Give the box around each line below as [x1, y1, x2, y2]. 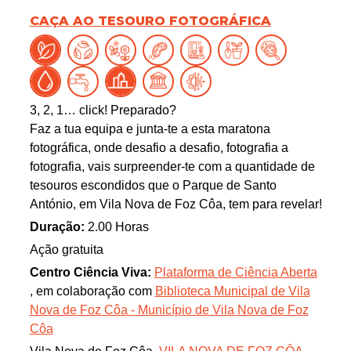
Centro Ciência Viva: [29, 266, 151, 280]
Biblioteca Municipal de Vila [154, 284, 310, 299]
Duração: [29, 220, 85, 234]
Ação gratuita [29, 243, 103, 257]
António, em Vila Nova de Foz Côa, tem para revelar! [29, 197, 322, 212]
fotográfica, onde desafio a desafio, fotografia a [29, 141, 288, 155]
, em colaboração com [29, 284, 155, 299]
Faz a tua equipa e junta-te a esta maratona [29, 122, 270, 136]
